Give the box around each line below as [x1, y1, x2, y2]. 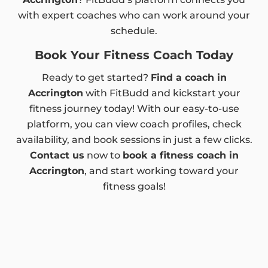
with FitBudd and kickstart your [83, 87, 240, 99]
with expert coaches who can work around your [18, 10, 250, 22]
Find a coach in [150, 72, 227, 84]
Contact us [29, 150, 84, 162]
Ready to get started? [41, 72, 151, 84]
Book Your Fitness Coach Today [35, 48, 233, 63]
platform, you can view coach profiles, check [26, 118, 242, 130]
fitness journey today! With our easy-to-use [29, 103, 239, 115]
